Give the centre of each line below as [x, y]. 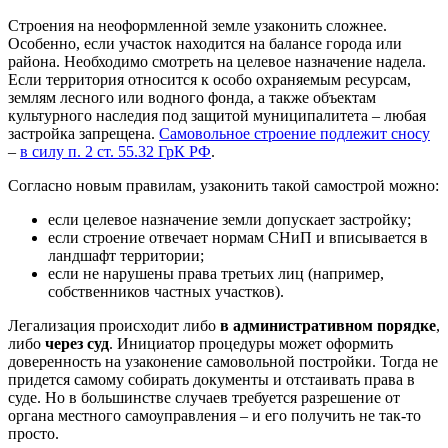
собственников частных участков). [166, 291]
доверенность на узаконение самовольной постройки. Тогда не [223, 361]
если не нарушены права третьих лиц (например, [216, 273]
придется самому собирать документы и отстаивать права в [211, 379]
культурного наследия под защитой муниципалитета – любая [217, 115]
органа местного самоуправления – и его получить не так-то [214, 415]
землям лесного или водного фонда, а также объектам [192, 97]
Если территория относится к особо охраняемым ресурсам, [209, 79]
